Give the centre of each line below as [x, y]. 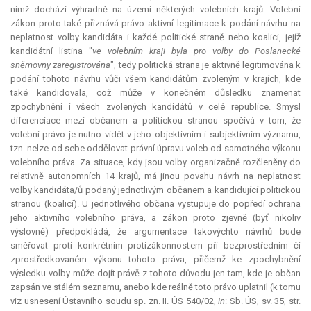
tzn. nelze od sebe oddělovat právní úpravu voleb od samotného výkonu [155, 149]
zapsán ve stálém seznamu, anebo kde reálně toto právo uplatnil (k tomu [155, 287]
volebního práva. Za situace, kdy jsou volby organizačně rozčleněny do [155, 162]
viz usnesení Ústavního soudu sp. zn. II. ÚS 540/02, [115, 301]
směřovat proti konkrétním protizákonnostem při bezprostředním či [155, 246]
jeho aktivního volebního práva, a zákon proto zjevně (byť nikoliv [155, 218]
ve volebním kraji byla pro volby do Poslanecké [196, 51]
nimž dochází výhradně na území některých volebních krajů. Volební [155, 10]
